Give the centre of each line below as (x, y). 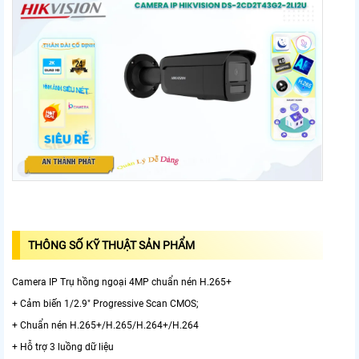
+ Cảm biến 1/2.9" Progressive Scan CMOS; (105, 303)
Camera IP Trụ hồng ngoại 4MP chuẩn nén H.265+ (122, 282)
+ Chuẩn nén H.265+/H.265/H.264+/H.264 (105, 325)
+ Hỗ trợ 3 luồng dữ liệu (63, 347)
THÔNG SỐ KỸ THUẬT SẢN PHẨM (113, 245)
